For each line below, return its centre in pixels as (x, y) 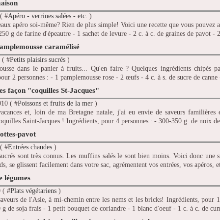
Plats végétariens (33, 191)
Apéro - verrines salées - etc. (48, 16)
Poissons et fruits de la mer (55, 104)
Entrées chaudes (30, 147)
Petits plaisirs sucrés (38, 60)
